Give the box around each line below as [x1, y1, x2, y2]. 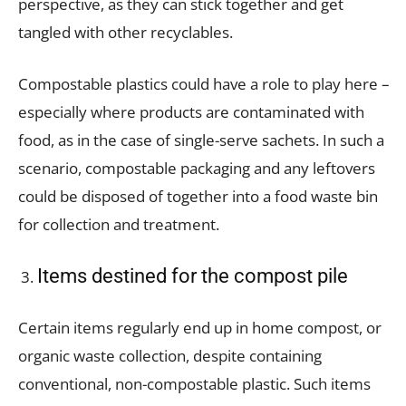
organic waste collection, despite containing [18, 344, 322, 366]
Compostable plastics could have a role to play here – [18, 72, 390, 94]
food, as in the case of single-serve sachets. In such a [18, 129, 384, 150]
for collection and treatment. [18, 213, 219, 235]
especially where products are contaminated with [18, 101, 364, 122]
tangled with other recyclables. [18, 21, 233, 43]
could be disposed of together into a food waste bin [18, 185, 378, 207]
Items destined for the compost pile [37, 264, 348, 287]
